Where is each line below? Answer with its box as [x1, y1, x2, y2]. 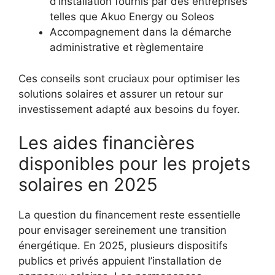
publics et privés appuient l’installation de [18, 255, 222, 267]
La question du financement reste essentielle [18, 209, 241, 221]
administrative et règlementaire [50, 41, 204, 53]
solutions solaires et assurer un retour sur [18, 87, 223, 100]
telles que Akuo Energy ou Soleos [50, 10, 214, 23]
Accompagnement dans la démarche [50, 26, 231, 38]
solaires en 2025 [18, 174, 158, 195]
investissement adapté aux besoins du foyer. [18, 103, 240, 115]
